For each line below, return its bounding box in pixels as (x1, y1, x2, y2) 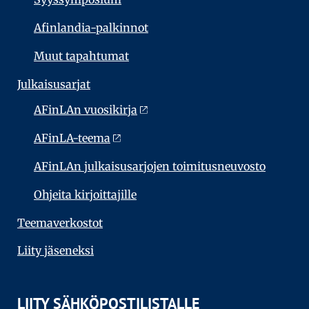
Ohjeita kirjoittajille (34, 187, 137, 201)
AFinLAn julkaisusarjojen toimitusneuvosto (34, 159, 266, 174)
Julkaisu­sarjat (17, 77, 90, 91)
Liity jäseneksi (17, 243, 94, 258)
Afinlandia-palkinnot (34, 21, 148, 35)
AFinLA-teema (34, 131, 110, 146)
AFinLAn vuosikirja (34, 103, 137, 117)
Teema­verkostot (17, 215, 103, 230)
